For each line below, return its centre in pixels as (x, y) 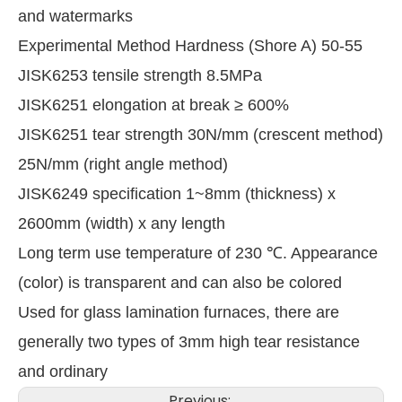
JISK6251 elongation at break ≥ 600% (153, 105)
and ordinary (63, 372)
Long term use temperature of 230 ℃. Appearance (198, 253)
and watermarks (75, 17)
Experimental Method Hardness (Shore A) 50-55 (190, 46)
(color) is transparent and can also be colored (180, 283)
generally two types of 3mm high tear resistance (189, 342)
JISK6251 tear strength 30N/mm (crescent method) (201, 135)
